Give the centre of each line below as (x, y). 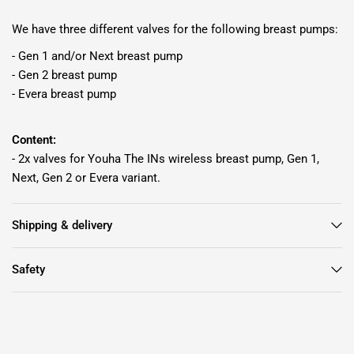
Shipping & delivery (62, 225)
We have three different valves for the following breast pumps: (175, 29)
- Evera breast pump (64, 94)
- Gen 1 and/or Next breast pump (98, 56)
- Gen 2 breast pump (65, 75)
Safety (28, 269)
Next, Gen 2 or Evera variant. (88, 177)
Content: (34, 139)
